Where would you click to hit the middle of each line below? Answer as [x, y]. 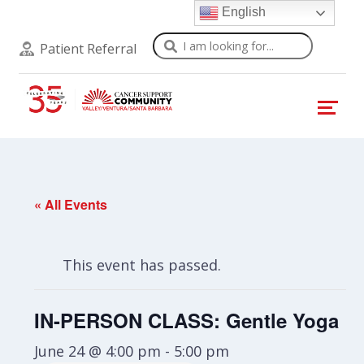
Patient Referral [88, 49]
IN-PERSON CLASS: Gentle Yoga [187, 320]
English [243, 12]
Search [175, 42]
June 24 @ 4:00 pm [98, 351]
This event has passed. [142, 265]
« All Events [71, 204]
